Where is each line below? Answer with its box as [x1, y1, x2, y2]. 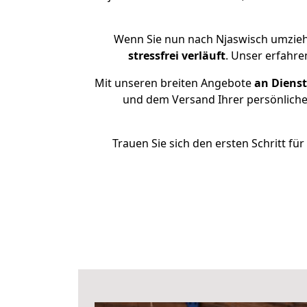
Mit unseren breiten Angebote [95, 75, 251, 90]
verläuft [181, 48, 225, 63]
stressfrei [127, 48, 179, 63]
